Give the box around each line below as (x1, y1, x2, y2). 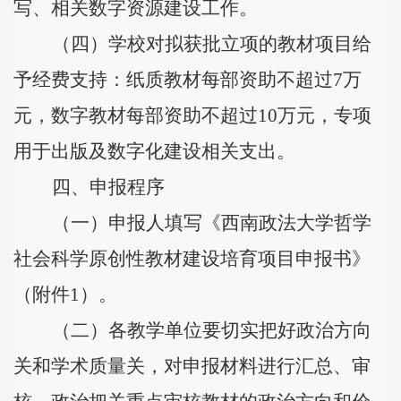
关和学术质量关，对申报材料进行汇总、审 (13, 355, 371, 377)
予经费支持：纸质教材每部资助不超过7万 (13, 69, 362, 90)
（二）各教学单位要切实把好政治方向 (52, 320, 371, 341)
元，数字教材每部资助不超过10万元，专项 (13, 105, 371, 126)
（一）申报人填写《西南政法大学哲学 (52, 212, 371, 234)
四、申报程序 (52, 176, 165, 198)
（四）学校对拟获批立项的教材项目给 (52, 33, 371, 55)
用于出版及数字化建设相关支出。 (13, 141, 295, 162)
